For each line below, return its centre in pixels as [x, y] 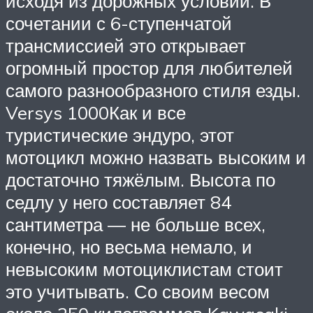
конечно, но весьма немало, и [129, 247]
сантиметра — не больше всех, [136, 225]
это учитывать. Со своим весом [138, 292]
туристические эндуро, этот [120, 135]
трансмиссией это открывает [126, 46]
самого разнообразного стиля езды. [153, 90]
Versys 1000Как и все [96, 113]
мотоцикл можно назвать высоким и [156, 158]
